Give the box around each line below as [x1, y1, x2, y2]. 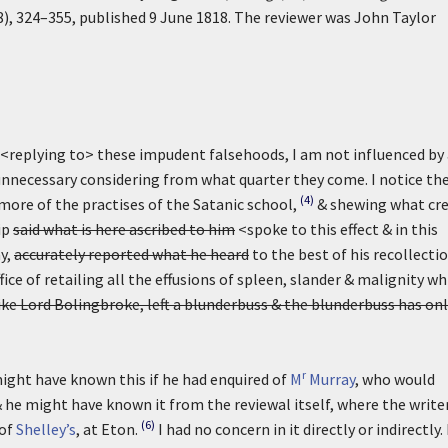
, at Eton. [76, 419, 138, 439]
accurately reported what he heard [14, 244, 249, 264]
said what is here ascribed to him [13, 219, 235, 239]
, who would [355, 369, 435, 389]
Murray [306, 369, 355, 389]
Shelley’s [16, 419, 76, 439]
